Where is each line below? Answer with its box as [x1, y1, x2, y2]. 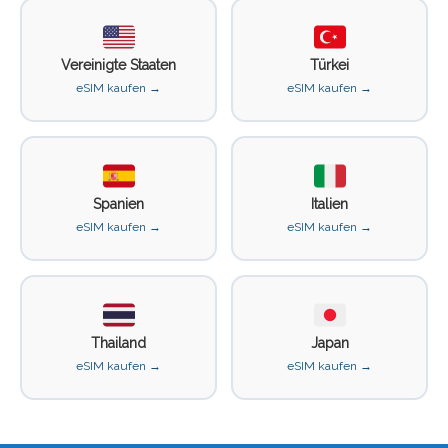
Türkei [310, 56, 349, 73]
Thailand [91, 334, 146, 351]
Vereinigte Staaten [61, 56, 176, 73]
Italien [311, 195, 348, 212]
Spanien [93, 195, 144, 212]
